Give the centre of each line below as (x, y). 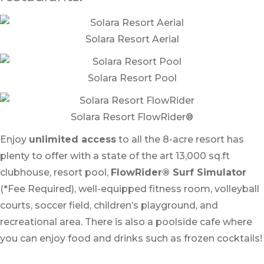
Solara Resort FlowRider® (132, 117)
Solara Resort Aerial (132, 39)
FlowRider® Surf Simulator (179, 173)
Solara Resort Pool (132, 78)
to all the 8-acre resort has (180, 140)
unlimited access (72, 140)
